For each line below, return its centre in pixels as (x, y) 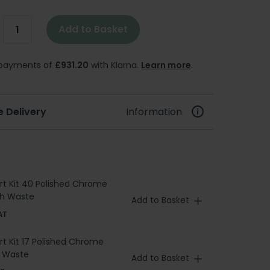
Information (154, 111)
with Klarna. (115, 65)
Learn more (166, 65)
